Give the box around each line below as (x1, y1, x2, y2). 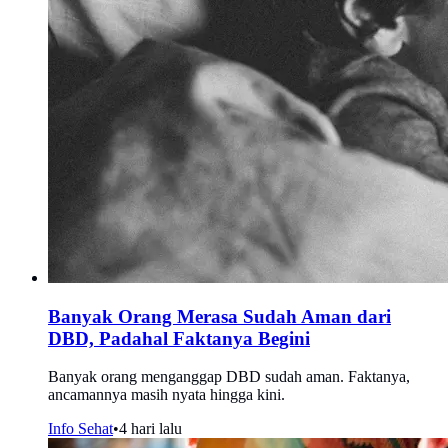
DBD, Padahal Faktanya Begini (48, 327, 310, 349)
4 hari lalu (119, 420, 182, 438)
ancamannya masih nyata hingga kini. (48, 386, 285, 404)
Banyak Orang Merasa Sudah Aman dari (48, 305, 391, 327)
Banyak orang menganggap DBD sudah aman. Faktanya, (48, 368, 410, 386)
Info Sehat (48, 420, 113, 438)
